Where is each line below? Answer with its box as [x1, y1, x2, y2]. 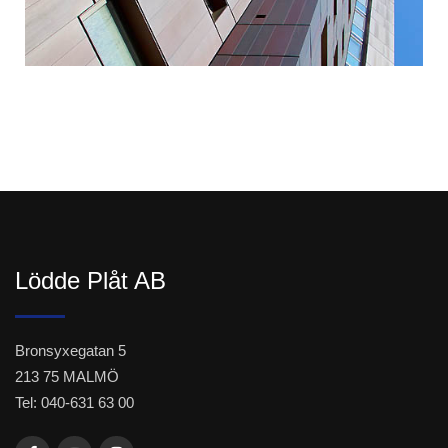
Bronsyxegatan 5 [15, 342, 126, 360]
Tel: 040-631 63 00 [15, 394, 134, 412]
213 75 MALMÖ [15, 368, 119, 386]
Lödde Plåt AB [15, 267, 166, 295]
